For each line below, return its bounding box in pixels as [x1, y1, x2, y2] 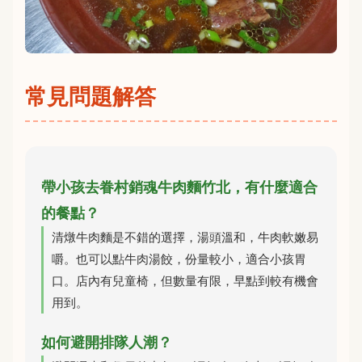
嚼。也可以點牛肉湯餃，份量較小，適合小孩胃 [52, 250, 306, 267]
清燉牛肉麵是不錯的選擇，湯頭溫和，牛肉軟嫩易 [52, 229, 318, 245]
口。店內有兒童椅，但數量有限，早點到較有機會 [52, 272, 318, 288]
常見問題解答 [25, 82, 156, 110]
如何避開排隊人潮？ [41, 333, 172, 351]
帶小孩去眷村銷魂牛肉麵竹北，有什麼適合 [41, 178, 318, 196]
